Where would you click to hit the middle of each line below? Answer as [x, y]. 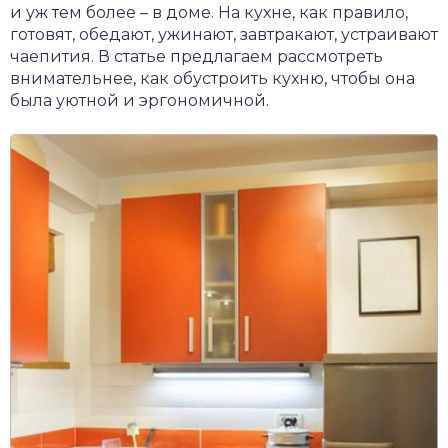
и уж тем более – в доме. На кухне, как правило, [209, 12]
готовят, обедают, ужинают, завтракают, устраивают [224, 34]
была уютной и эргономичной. [139, 100]
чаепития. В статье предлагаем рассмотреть [196, 56]
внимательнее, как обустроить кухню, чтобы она [212, 78]
